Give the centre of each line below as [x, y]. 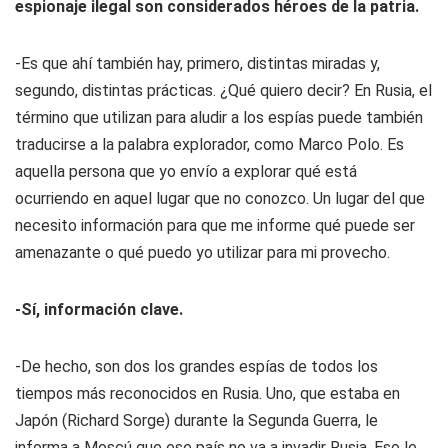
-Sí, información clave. [99, 309]
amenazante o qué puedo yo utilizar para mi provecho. [202, 252]
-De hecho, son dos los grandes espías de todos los [196, 366]
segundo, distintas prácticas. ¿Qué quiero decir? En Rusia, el [223, 90]
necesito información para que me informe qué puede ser [215, 225]
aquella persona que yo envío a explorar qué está [186, 171]
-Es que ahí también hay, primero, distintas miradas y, [197, 63]
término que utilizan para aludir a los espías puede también [219, 117]
